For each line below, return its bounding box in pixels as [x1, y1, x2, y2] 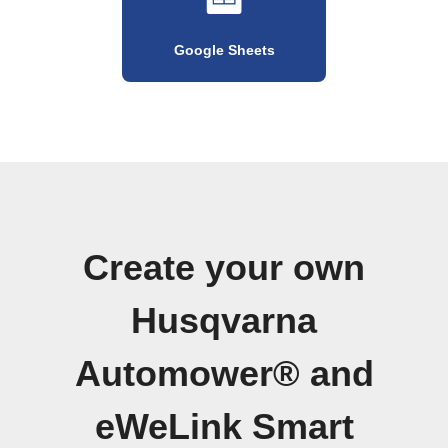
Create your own [83, 247, 365, 288]
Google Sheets [173, 41, 275, 58]
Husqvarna [131, 300, 317, 341]
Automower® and [74, 353, 374, 394]
